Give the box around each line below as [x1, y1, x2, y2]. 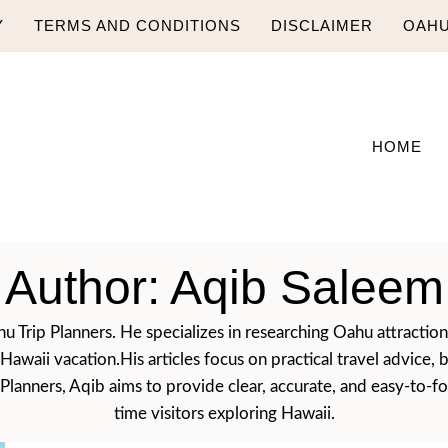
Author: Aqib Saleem [4, 261, 444, 314]
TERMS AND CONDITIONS [34, 17, 241, 34]
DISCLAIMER [271, 17, 373, 34]
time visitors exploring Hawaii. [113, 405, 335, 422]
